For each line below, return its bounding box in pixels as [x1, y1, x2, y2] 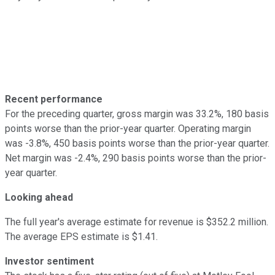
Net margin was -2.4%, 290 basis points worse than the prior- [5, 152, 266, 164]
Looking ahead [5, 191, 73, 203]
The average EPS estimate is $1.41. [5, 230, 158, 242]
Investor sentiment [5, 255, 94, 267]
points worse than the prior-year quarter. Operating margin [5, 122, 251, 134]
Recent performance [5, 93, 103, 105]
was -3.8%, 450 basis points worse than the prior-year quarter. [5, 137, 269, 149]
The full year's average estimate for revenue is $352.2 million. [5, 215, 268, 228]
